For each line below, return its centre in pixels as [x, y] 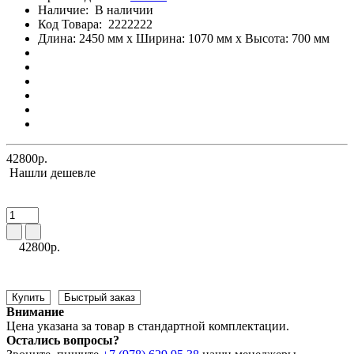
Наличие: [66, 9]
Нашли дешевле [53, 172]
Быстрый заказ [100, 297]
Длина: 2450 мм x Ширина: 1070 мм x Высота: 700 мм [184, 38]
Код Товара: [70, 24]
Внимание [35, 311]
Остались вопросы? [63, 340]
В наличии [124, 9]
